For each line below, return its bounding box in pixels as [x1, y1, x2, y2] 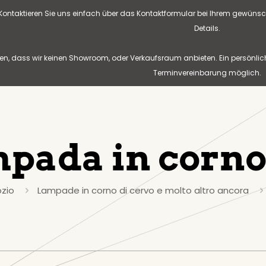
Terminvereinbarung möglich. [153, 68, 261, 78]
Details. [194, 23, 220, 33]
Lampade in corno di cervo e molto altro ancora [37, 184, 249, 197]
